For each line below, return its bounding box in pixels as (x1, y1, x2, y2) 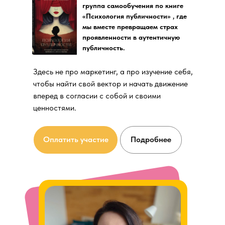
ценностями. (33, 102, 76, 113)
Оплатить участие (43, 135, 108, 145)
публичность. (82, 43, 125, 52)
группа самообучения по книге (82, 1, 183, 10)
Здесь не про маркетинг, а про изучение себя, (33, 66, 193, 76)
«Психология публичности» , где (82, 12, 187, 20)
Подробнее (131, 135, 171, 145)
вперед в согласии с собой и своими (33, 90, 161, 100)
